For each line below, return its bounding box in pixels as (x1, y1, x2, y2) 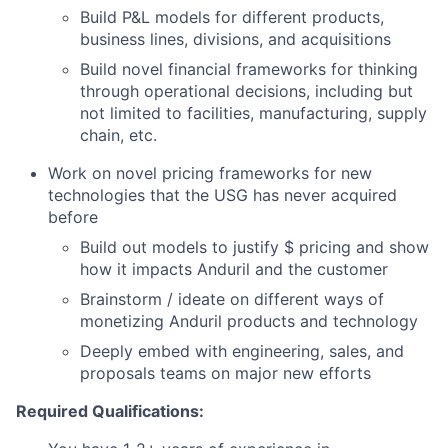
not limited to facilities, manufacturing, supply (80, 103, 427, 123)
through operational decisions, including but (80, 81, 413, 101)
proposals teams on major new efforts (80, 363, 371, 383)
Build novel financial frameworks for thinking (80, 59, 418, 79)
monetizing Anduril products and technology (80, 311, 418, 331)
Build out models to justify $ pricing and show (80, 237, 429, 257)
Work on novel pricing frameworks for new (48, 163, 372, 183)
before (48, 207, 98, 227)
